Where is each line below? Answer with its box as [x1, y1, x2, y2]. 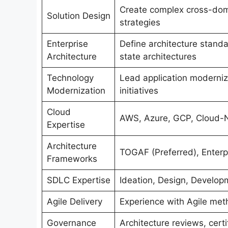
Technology [46, 73, 94, 83]
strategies [119, 17, 160, 28]
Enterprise [46, 39, 88, 49]
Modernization [46, 85, 105, 96]
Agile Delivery [46, 196, 102, 207]
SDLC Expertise [46, 175, 110, 186]
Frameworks [46, 154, 97, 164]
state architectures [119, 51, 196, 62]
